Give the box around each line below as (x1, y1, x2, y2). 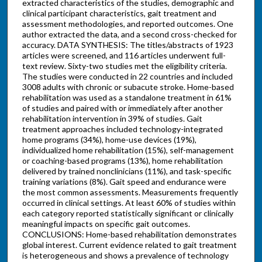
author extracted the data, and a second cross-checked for (22, 29, 237, 40)
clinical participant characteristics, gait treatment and (22, 8, 216, 19)
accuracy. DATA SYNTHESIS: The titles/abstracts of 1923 (22, 40, 233, 50)
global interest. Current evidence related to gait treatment (22, 240, 237, 250)
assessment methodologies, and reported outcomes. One (22, 19, 233, 29)
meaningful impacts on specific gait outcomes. (22, 219, 190, 229)
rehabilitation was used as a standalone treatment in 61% (22, 92, 232, 103)
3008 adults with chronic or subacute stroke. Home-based (22, 82, 234, 92)
